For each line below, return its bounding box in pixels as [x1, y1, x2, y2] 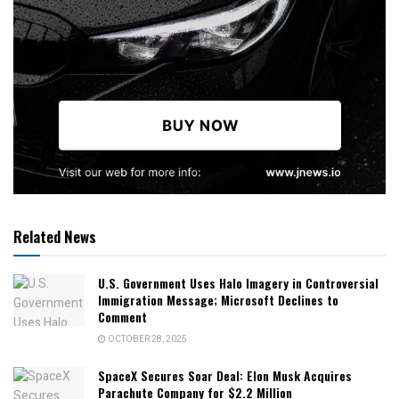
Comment [98, 307, 147, 327]
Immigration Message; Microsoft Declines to [98, 290, 338, 310]
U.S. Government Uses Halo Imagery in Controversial [98, 273, 379, 293]
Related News [13, 225, 96, 248]
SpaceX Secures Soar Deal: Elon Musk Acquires [98, 366, 352, 386]
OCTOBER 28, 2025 [106, 333, 187, 346]
